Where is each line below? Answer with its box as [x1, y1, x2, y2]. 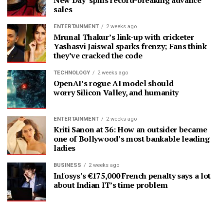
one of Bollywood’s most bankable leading [54, 133, 210, 145]
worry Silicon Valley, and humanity [54, 87, 182, 98]
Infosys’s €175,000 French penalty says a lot [54, 170, 211, 182]
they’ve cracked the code [54, 50, 143, 61]
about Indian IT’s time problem [54, 180, 170, 191]
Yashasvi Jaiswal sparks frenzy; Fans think [54, 41, 207, 52]
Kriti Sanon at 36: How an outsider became [54, 124, 207, 135]
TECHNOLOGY [54, 70, 90, 76]
